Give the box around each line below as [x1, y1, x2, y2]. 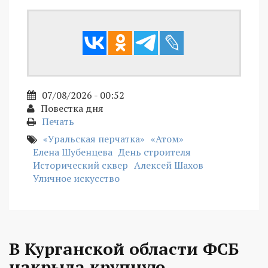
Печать [42, 115, 74, 129]
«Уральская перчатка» [43, 132, 145, 146]
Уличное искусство [33, 172, 120, 185]
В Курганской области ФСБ [9, 237, 239, 260]
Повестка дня [41, 102, 103, 115]
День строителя [118, 145, 191, 159]
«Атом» [151, 132, 184, 146]
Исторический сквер [33, 159, 128, 172]
